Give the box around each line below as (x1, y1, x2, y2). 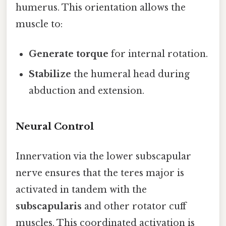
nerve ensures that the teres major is (16, 167, 184, 179)
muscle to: (16, 18, 63, 30)
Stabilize (29, 68, 72, 80)
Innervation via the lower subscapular (16, 150, 191, 162)
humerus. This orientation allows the (16, 2, 186, 13)
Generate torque (29, 48, 109, 60)
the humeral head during (71, 68, 190, 80)
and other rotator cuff (82, 200, 186, 212)
